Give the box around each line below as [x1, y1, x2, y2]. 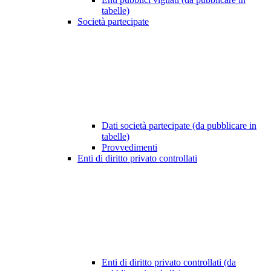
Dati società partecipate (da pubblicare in [102, 120, 256, 131]
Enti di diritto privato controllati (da [102, 257, 236, 268]
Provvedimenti [102, 142, 157, 153]
